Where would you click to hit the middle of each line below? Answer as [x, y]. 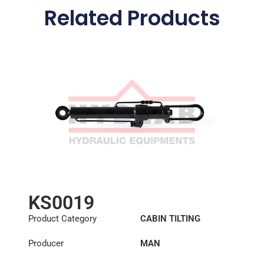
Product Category [62, 219]
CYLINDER [161, 232]
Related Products [132, 18]
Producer [46, 244]
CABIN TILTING [170, 219]
